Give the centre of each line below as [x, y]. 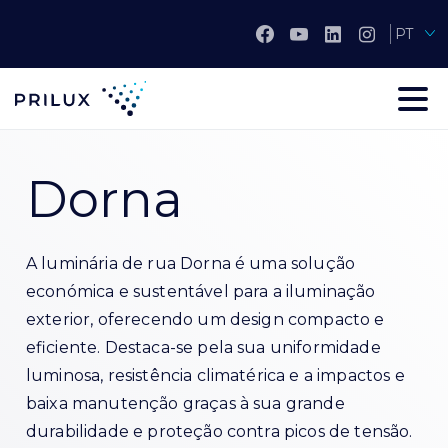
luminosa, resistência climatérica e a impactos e [215, 375]
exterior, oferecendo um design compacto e [205, 319]
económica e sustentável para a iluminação [201, 291]
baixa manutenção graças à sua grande [185, 403]
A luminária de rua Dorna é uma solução [191, 263]
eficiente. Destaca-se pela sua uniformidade [203, 347]
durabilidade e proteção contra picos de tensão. [219, 431]
